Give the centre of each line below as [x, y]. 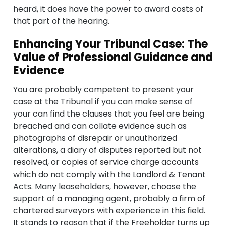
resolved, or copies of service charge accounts [106, 162]
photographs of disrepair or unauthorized [95, 138]
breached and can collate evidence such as [100, 126]
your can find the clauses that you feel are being [109, 114]
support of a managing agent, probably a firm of [109, 199]
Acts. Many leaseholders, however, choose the [105, 186]
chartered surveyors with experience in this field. [109, 211]
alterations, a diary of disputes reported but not [108, 150]
